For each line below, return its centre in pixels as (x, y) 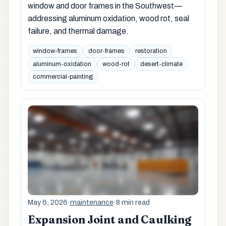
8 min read (133, 202)
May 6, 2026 (47, 202)
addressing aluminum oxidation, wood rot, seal (108, 19)
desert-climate (161, 64)
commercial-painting (63, 77)
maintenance (92, 202)
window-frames (55, 51)
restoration (151, 51)
